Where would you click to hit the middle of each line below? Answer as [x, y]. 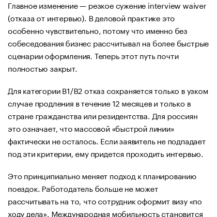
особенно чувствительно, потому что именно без [98, 30]
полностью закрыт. [43, 68]
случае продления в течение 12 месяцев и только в [99, 102]
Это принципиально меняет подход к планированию [102, 175]
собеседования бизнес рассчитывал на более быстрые [108, 42]
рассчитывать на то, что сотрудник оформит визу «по [105, 200]
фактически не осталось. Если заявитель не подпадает [107, 140]
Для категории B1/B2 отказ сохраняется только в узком [108, 90]
